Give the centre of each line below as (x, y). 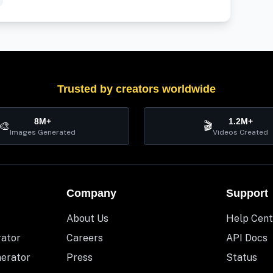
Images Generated (43, 133)
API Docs (247, 238)
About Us (87, 219)
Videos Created (240, 133)
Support (247, 193)
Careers (84, 238)
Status (242, 258)
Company (91, 193)
